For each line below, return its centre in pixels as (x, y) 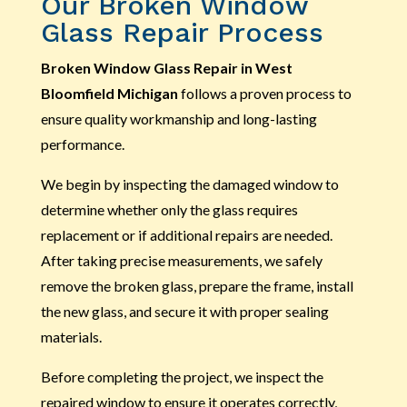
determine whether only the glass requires (169, 209)
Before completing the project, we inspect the (182, 376)
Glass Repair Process (182, 32)
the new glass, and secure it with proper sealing (184, 311)
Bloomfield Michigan (109, 93)
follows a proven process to (264, 93)
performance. (82, 144)
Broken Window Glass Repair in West (166, 67)
